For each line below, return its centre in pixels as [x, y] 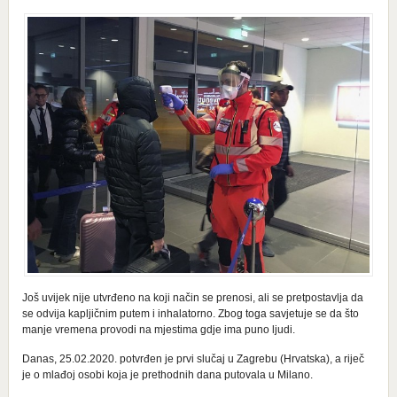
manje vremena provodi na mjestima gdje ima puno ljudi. [158, 329]
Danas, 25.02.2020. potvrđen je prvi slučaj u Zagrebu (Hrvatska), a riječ [193, 358]
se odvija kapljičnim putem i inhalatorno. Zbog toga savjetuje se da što [190, 313]
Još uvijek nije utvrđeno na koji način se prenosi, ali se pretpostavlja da [192, 297]
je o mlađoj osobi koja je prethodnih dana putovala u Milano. [167, 374]
